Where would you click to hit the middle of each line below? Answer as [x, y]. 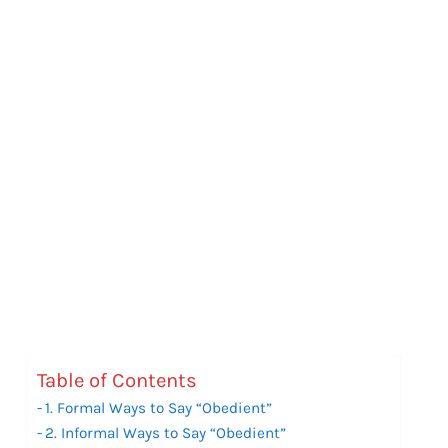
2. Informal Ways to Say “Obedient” [166, 432]
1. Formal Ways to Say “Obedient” [159, 407]
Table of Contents [117, 380]
